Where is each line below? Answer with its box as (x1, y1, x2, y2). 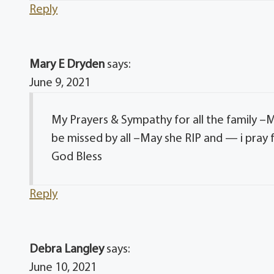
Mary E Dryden (29, 58, 105, 71)
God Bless (51, 150, 103, 163)
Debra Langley (29, 243, 105, 256)
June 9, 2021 (29, 76, 91, 89)
